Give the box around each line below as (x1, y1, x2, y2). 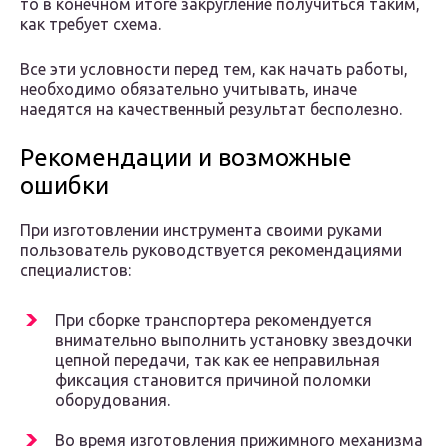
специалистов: (20, 261, 131, 280)
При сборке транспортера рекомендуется (55, 311, 372, 330)
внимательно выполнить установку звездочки (55, 331, 412, 350)
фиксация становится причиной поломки (55, 371, 371, 390)
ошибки (20, 172, 109, 200)
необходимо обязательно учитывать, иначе (20, 80, 357, 99)
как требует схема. (20, 15, 161, 34)
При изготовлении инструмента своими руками (20, 221, 382, 240)
